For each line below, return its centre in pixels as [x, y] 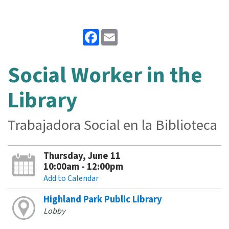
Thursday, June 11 [82, 156]
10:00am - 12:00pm [83, 167]
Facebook [116, 33]
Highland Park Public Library [102, 199]
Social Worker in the [105, 75]
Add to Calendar [71, 178]
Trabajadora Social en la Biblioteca [112, 125]
